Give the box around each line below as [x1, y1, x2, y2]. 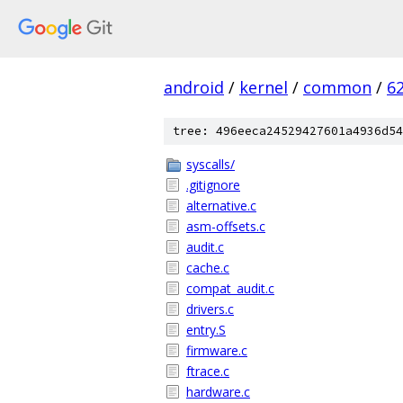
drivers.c [186, 300, 234, 318]
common [303, 76, 372, 98]
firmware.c [186, 342, 247, 359]
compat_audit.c [186, 280, 274, 297]
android [164, 76, 224, 98]
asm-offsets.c [186, 218, 265, 235]
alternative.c [186, 197, 256, 214]
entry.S [186, 321, 226, 338]
